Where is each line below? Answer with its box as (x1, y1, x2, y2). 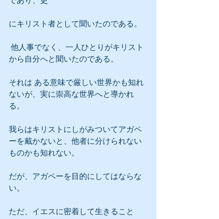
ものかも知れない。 (9, 149, 79, 157)
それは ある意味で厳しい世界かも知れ (9, 78, 144, 87)
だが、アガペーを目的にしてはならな (9, 172, 142, 180)
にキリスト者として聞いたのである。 (9, 20, 142, 28)
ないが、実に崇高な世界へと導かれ (9, 90, 134, 98)
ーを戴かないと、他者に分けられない (9, 137, 142, 145)
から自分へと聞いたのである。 (9, 55, 118, 63)
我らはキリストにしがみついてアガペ (9, 125, 142, 133)
